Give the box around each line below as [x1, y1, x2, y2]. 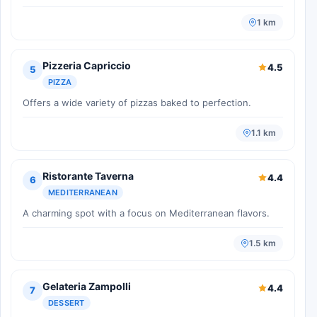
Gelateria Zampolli [42, 279, 131, 292]
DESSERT [48, 297, 85, 308]
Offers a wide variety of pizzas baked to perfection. [23, 96, 251, 108]
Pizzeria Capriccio [42, 59, 131, 71]
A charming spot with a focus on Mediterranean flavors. [23, 207, 270, 219]
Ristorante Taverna [42, 169, 134, 182]
